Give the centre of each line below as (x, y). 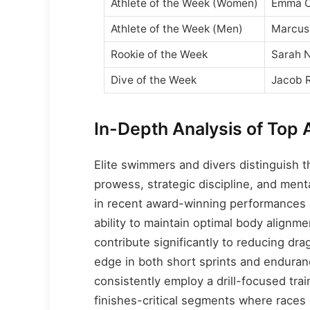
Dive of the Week (153, 80)
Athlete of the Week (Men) (176, 28)
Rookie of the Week (159, 54)
